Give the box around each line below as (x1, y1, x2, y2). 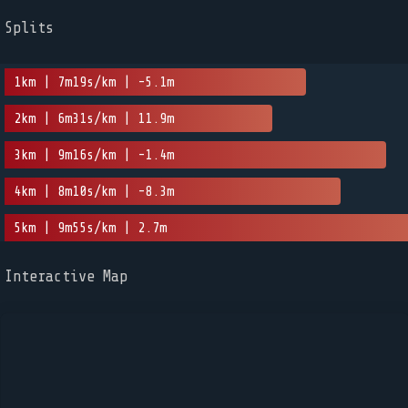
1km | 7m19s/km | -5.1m (14, 74, 174, 90)
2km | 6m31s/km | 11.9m (14, 110, 174, 127)
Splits (5, 19, 54, 36)
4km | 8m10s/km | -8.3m (14, 183, 174, 199)
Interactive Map (5, 268, 127, 285)
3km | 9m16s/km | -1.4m (14, 147, 174, 163)
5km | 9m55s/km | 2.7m (14, 219, 167, 236)
